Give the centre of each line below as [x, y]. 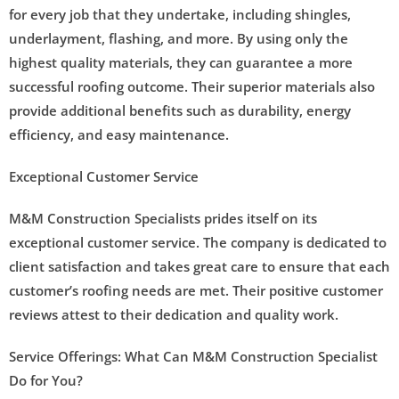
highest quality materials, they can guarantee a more [181, 62]
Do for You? [46, 380]
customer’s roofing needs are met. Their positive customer [196, 290]
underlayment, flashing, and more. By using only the [179, 38]
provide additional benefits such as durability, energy [180, 110]
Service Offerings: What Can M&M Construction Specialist [193, 356]
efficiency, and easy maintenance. [119, 134]
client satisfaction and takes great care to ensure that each [199, 266]
